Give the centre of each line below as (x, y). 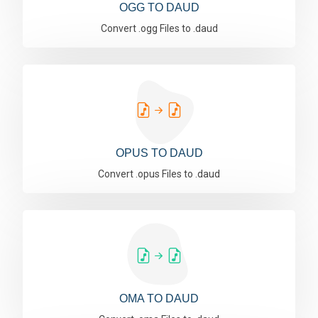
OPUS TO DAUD (159, 153)
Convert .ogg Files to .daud (159, 28)
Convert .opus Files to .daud (159, 174)
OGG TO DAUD (159, 7)
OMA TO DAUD (159, 298)
